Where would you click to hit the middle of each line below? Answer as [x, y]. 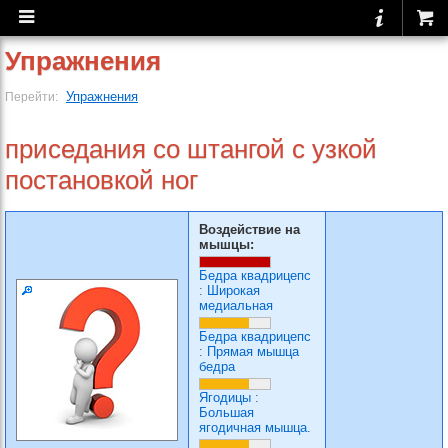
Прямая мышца [253, 351]
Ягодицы [225, 397]
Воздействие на [249, 229]
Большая [226, 412]
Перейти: [33, 96]
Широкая [233, 290]
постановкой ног [101, 180]
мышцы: [226, 244]
